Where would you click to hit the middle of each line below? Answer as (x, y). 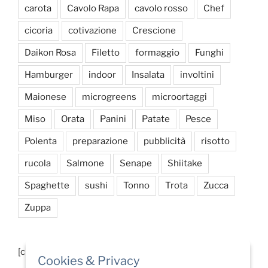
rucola (38, 164)
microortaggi (179, 97)
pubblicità (165, 141)
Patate (156, 119)
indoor (102, 75)
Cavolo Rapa (93, 9)
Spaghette (47, 186)
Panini (113, 119)
